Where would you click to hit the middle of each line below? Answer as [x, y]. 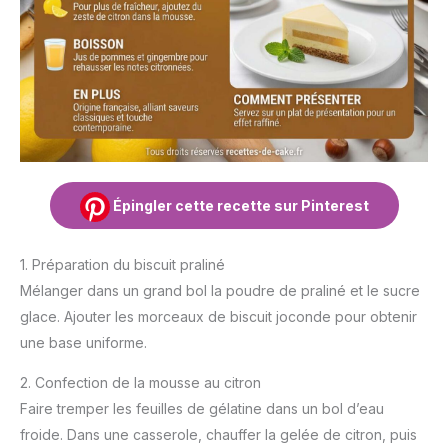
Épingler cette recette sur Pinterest [239, 205]
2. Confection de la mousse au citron [140, 382]
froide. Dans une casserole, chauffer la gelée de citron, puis [218, 434]
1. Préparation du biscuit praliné [122, 264]
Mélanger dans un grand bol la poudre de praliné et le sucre [220, 290]
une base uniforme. [83, 342]
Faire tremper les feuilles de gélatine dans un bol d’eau [202, 408]
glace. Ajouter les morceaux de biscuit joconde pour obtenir [218, 316]
